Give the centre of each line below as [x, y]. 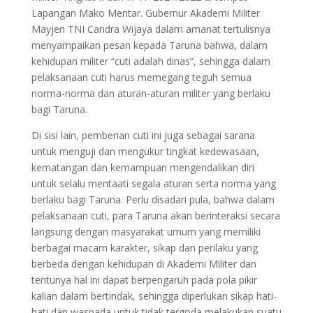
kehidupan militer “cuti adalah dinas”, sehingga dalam [151, 61]
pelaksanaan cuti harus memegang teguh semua [141, 77]
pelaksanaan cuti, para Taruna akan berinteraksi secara [155, 215]
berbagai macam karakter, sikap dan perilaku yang [144, 247]
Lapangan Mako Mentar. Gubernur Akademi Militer [145, 13]
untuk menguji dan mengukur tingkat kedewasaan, [145, 151]
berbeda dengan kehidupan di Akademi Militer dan [144, 263]
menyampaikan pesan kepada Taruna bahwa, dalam [149, 45]
